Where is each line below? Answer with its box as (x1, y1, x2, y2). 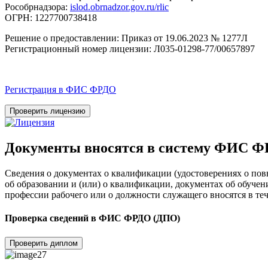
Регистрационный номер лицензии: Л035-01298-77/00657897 (5, 44, 255, 54)
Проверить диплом (10, 238, 78, 248)
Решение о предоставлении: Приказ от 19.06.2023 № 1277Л (5, 33, 248, 44)
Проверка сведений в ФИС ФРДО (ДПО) (5, 213, 180, 224)
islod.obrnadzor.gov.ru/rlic (70, 2, 169, 13)
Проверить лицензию (10, 106, 86, 116)
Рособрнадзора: (5, 2, 70, 13)
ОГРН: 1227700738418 (5, 13, 97, 23)
